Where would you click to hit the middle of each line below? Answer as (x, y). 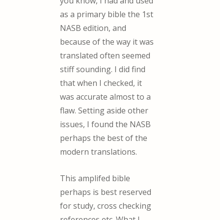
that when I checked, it (101, 83)
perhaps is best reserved (106, 192)
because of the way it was (107, 42)
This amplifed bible (95, 178)
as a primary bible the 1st (107, 14)
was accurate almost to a (106, 97)
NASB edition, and (93, 28)
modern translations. (99, 152)
